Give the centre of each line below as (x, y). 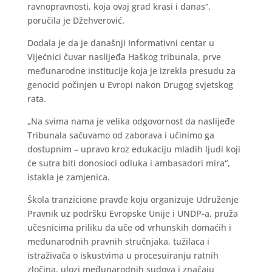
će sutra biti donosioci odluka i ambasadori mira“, (128, 163)
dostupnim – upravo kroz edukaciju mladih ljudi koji (134, 149)
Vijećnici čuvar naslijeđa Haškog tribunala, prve (124, 57)
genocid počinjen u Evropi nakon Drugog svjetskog (130, 85)
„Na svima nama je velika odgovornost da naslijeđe (131, 121)
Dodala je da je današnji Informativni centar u (121, 43)
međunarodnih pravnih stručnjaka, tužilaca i (118, 241)
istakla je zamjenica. (68, 177)
